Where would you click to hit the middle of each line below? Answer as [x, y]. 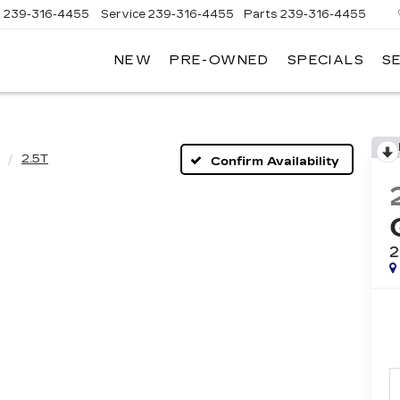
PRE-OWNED [220, 61]
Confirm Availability [275, 161]
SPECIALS [325, 61]
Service [124, 14]
